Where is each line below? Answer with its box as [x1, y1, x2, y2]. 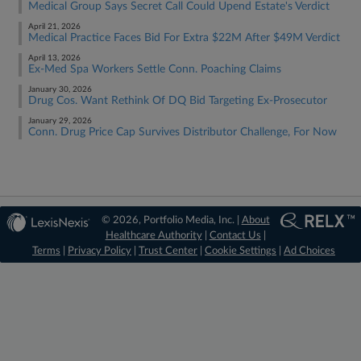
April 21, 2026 [28, 23, 81, 31]
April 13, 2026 [28, 54, 81, 62]
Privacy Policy [68, 246, 131, 256]
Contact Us [209, 230, 261, 241]
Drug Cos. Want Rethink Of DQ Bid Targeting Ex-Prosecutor [28, 95, 334, 106]
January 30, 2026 [28, 85, 92, 93]
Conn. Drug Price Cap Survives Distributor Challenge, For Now [28, 127, 337, 138]
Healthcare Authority [105, 230, 202, 241]
